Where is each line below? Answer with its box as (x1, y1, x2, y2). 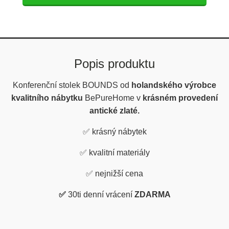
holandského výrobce (131, 81, 216, 90)
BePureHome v (85, 94, 141, 103)
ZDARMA (134, 190, 171, 199)
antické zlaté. (89, 106, 140, 116)
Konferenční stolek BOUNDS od (13, 81, 129, 90)
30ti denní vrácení (67, 190, 132, 199)
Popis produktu (74, 57, 155, 71)
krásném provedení (143, 94, 218, 103)
